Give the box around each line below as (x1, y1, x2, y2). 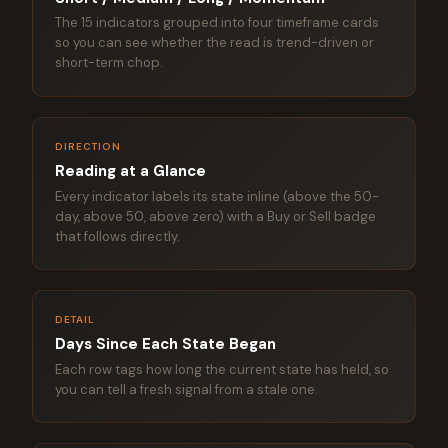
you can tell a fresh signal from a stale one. (55, 380, 319, 398)
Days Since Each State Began (55, 334, 277, 355)
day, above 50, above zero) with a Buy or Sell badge (55, 207, 377, 225)
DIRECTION (55, 139, 122, 153)
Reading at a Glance (55, 160, 207, 181)
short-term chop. (55, 54, 164, 72)
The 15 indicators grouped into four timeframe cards (55, 14, 380, 32)
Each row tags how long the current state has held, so (55, 360, 390, 378)
